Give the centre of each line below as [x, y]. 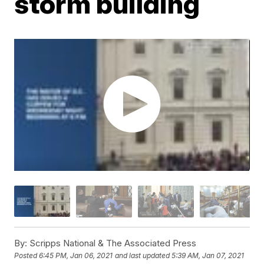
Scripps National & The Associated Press [112, 243]
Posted [27, 255]
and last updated [143, 255]
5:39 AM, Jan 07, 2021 [208, 255]
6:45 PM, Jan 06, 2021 [76, 255]
